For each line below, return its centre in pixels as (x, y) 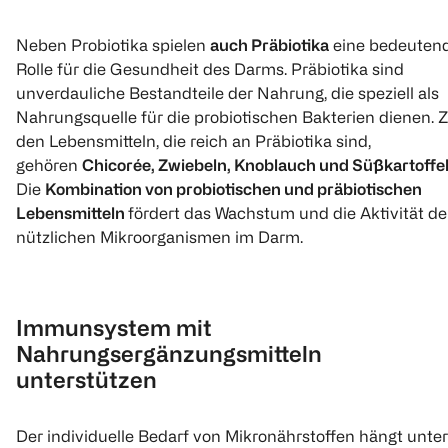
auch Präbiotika (269, 45)
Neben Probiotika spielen (113, 45)
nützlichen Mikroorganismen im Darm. (159, 237)
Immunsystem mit (114, 328)
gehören (49, 165)
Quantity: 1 (73, 165)
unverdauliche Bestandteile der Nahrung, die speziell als (227, 93)
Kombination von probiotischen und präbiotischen (233, 189)
